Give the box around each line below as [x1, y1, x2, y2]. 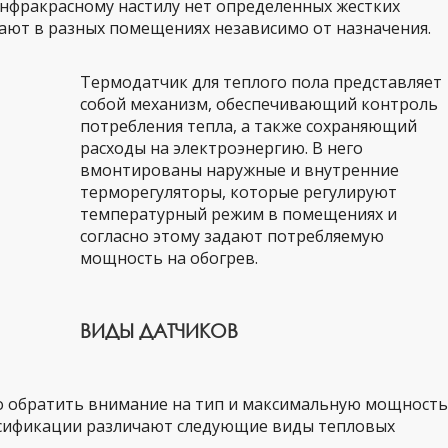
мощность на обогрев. [80, 247, 258, 269]
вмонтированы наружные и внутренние [80, 159, 399, 181]
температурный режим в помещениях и [80, 203, 397, 225]
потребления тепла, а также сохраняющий [80, 115, 417, 137]
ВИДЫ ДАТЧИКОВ [80, 319, 238, 342]
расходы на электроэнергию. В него [80, 137, 363, 159]
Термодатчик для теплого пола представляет [80, 71, 442, 93]
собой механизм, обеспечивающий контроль [80, 93, 438, 115]
